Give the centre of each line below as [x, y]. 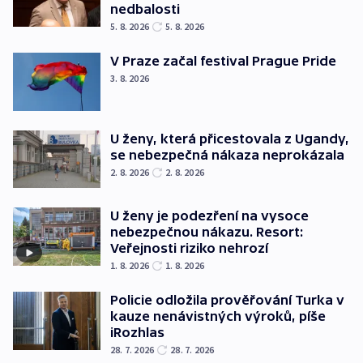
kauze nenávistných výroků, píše [218, 316]
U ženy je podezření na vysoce [209, 216]
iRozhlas [137, 333]
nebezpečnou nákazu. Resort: [207, 232]
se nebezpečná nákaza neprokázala [227, 154]
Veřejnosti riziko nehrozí [189, 248]
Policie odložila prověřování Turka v [227, 300]
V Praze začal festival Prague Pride [223, 61]
